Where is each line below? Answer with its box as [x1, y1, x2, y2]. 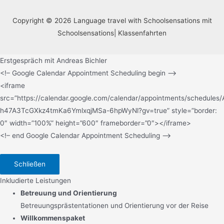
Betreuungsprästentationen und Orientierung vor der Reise [20, 201, 209, 210]
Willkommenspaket [20, 214, 85, 222]
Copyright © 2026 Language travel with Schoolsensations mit [12, 16, 212, 25]
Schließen [14, 160, 45, 168]
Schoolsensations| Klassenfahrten [57, 29, 166, 37]
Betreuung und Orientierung [20, 189, 117, 197]
